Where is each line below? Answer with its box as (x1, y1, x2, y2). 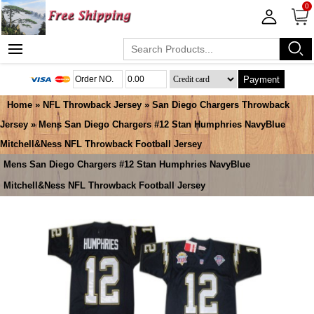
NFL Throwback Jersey (43, 100, 142, 110)
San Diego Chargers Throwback (152, 100, 289, 110)
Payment (243, 74, 280, 85)
